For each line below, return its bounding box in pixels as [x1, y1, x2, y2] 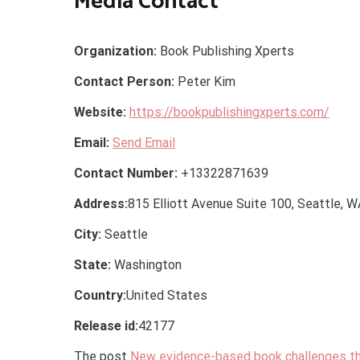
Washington [111, 257, 182, 272]
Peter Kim [174, 74, 235, 89]
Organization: [74, 43, 157, 59]
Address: [74, 196, 128, 211]
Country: [74, 288, 126, 303]
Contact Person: [74, 74, 174, 89]
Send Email [112, 135, 175, 150]
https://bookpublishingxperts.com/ [129, 104, 329, 120]
